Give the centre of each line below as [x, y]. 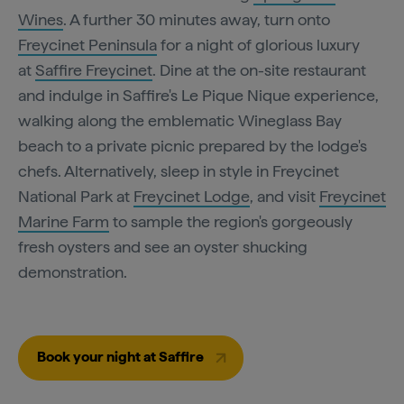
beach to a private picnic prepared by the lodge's [193, 145]
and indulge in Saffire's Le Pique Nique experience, [198, 95]
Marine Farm [64, 221]
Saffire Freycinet [94, 69]
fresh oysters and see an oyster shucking [163, 246]
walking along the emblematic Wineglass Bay [180, 120]
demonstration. [73, 271]
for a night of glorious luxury [258, 44]
